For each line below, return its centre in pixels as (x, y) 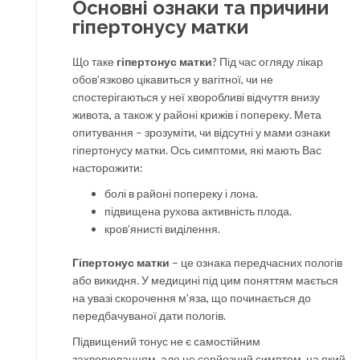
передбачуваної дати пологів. (149, 315)
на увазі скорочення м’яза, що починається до (192, 297)
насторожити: (108, 167)
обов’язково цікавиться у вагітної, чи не (173, 79)
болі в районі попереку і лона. (181, 193)
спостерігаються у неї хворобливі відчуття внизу (196, 96)
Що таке (94, 61)
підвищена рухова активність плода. (198, 211)
